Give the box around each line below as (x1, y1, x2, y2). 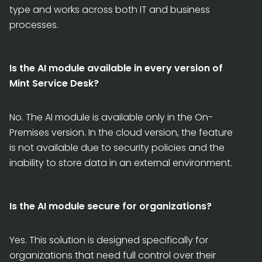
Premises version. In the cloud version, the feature (9, 125, 233, 139)
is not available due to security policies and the (9, 140, 225, 154)
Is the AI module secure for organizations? (9, 199, 212, 213)
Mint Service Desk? (9, 76, 99, 90)
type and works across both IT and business (9, 2, 210, 16)
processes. (9, 18, 58, 32)
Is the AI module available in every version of (9, 61, 223, 75)
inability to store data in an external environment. (9, 156, 232, 170)
